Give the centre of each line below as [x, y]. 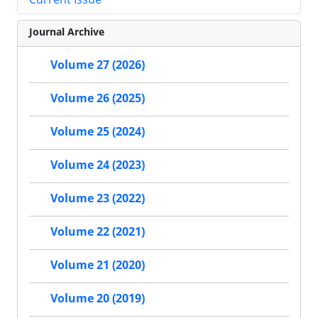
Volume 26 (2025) [98, 98]
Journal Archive [67, 31]
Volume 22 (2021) [98, 232]
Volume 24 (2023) [98, 165]
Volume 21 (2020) [98, 265]
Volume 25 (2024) [98, 132]
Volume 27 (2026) [98, 65]
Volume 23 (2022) [98, 198]
